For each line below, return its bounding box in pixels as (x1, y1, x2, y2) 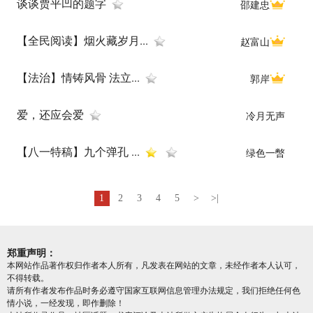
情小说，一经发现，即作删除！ (7, 298, 124, 308)
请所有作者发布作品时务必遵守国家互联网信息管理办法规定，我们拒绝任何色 (7, 286, 300, 296)
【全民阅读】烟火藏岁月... (17, 34, 148, 48)
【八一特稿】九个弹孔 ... (17, 145, 140, 159)
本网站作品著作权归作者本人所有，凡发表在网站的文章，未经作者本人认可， (7, 261, 300, 270)
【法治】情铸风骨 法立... (17, 71, 140, 85)
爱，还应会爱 (17, 108, 84, 122)
